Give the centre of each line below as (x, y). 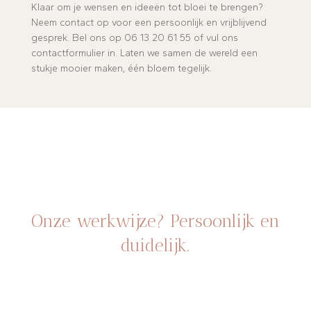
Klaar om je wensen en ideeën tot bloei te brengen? (147, 8)
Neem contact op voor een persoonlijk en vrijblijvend (149, 23)
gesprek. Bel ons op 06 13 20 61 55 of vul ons (134, 38)
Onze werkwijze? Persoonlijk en (155, 221)
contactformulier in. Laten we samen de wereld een (144, 53)
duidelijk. (155, 245)
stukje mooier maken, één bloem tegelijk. (121, 69)
